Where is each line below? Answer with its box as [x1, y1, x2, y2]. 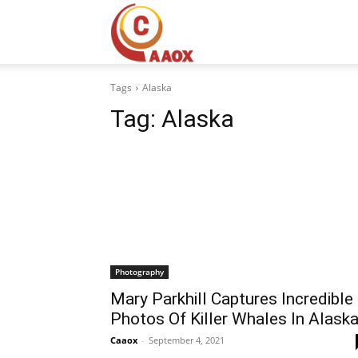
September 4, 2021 [149, 334, 225, 346]
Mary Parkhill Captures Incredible [110, 289, 353, 308]
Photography [115, 266, 164, 277]
